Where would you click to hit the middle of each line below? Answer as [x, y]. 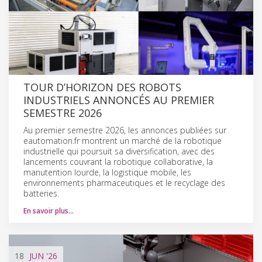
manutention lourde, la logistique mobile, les [107, 172]
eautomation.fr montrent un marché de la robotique [123, 140]
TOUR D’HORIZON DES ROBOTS [102, 87]
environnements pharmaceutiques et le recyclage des [124, 182]
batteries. [41, 193]
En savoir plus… [49, 211]
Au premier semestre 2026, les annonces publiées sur [125, 130]
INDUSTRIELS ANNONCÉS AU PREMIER [119, 100]
